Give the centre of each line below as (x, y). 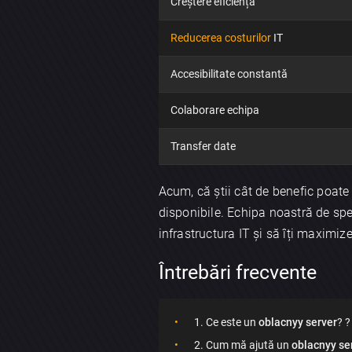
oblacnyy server (297, 323)
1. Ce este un (226, 323)
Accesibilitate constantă (229, 74)
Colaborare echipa (214, 110)
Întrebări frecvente (237, 273)
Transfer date (203, 147)
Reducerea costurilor (220, 38)
